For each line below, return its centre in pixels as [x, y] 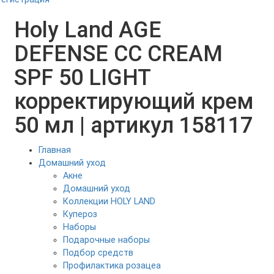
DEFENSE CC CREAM [118, 54]
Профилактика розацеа [112, 265]
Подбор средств [98, 253]
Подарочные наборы [106, 240]
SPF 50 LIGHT [82, 77]
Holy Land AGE [88, 30]
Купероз [80, 214]
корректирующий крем [134, 101]
